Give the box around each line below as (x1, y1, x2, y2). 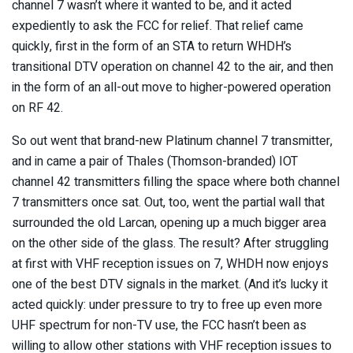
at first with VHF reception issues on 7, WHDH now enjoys (12, 254, 329, 273)
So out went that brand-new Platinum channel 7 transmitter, (12, 131, 333, 150)
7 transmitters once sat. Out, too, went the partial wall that (12, 192, 325, 212)
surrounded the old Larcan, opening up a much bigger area (12, 213, 326, 232)
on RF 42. (12, 98, 63, 117)
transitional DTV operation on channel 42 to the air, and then (12, 57, 333, 76)
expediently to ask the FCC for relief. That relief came (12, 16, 303, 35)
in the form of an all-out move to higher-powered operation (12, 77, 331, 97)
